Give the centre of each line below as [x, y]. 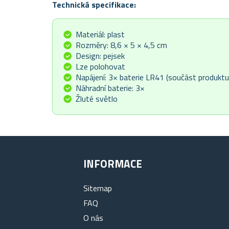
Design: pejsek [100, 56]
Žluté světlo [97, 99]
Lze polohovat [100, 67]
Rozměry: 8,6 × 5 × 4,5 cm [121, 45]
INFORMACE [113, 164]
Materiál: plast [100, 35]
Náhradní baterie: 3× [110, 88]
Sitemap [98, 188]
